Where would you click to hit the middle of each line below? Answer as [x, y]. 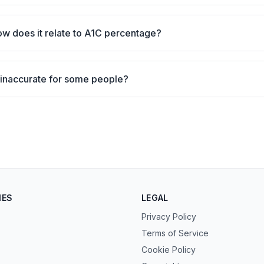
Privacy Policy [169, 217]
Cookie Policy [169, 250]
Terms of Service [175, 233]
